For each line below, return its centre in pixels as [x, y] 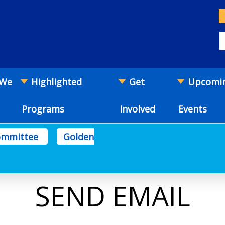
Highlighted [57, 82]
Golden [79, 136]
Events [193, 109]
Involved [138, 109]
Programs [43, 109]
